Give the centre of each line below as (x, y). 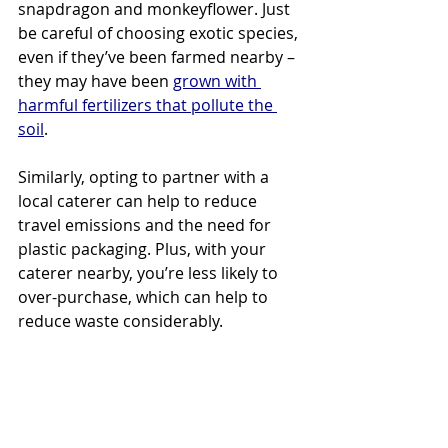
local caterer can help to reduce (139, 201)
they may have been (95, 81)
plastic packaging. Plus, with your (144, 249)
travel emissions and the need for (146, 225)
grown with (217, 81)
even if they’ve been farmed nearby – (158, 57)
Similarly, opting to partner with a (145, 177)
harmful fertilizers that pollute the (147, 105)
